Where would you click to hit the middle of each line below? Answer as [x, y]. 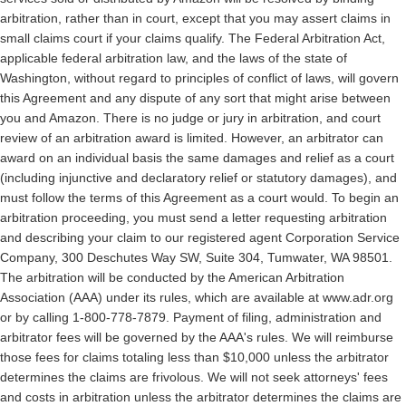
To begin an [363, 198]
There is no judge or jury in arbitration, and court [242, 118]
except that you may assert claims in [285, 18]
